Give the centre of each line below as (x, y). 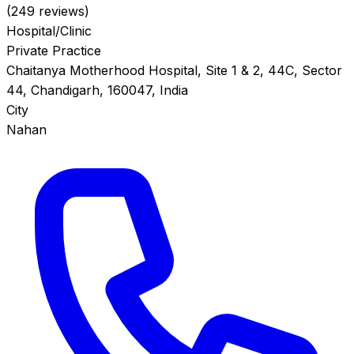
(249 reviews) (48, 11)
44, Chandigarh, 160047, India (97, 90)
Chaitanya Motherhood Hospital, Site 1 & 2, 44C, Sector (174, 71)
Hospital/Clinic (49, 31)
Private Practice (54, 51)
